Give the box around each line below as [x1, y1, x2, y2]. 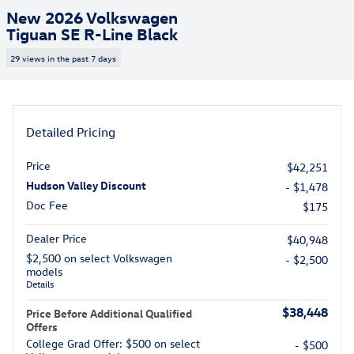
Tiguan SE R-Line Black [6, 23, 178, 43]
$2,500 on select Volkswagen [26, 250, 172, 265]
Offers [26, 318, 58, 334]
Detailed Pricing [26, 123, 115, 140]
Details [26, 277, 54, 290]
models [26, 263, 62, 279]
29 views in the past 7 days [10, 51, 117, 64]
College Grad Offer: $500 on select [26, 335, 200, 351]
